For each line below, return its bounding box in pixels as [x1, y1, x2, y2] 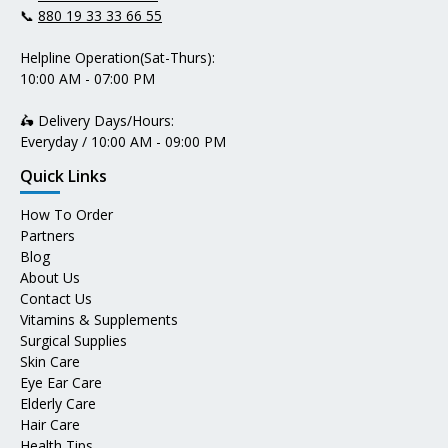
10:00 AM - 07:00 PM [20, 69, 155, 89]
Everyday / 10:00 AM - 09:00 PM [20, 132, 226, 152]
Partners [20, 226, 75, 246]
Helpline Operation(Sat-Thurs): [20, 48, 215, 68]
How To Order [20, 205, 113, 225]
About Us [20, 268, 80, 288]
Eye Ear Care [20, 373, 102, 393]
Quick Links [20, 165, 107, 188]
